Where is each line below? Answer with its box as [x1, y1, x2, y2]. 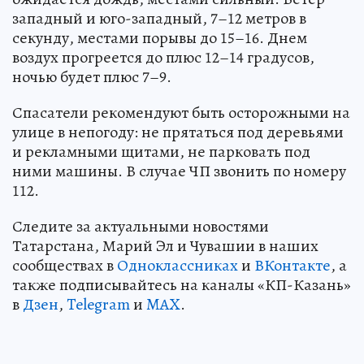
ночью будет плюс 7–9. [12, 65, 171, 88]
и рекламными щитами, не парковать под [12, 140, 310, 162]
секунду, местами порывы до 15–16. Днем [12, 26, 307, 49]
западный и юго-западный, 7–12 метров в [12, 6, 306, 29]
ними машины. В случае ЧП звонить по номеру [12, 159, 346, 182]
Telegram [67, 292, 130, 315]
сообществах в [12, 253, 117, 276]
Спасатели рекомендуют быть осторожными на [12, 101, 350, 123]
